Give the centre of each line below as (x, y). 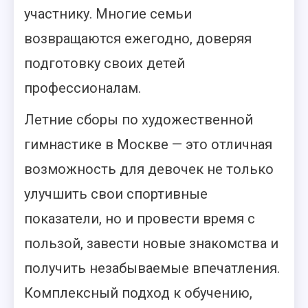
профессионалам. (82, 88)
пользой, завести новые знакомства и (151, 243)
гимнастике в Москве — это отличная (148, 144)
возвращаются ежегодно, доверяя (138, 38)
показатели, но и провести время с (140, 219)
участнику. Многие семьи (108, 14)
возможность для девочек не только (149, 169)
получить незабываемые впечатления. (152, 268)
